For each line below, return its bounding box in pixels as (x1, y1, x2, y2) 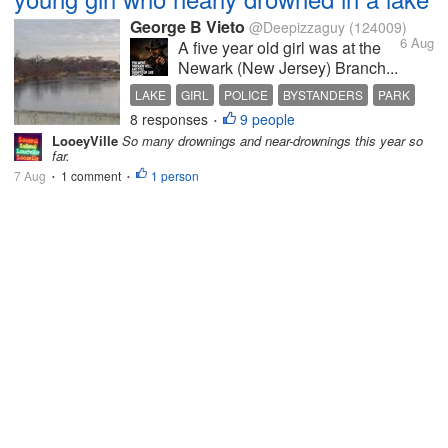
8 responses (130, 109, 212, 129)
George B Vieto (130, 15, 245, 38)
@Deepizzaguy (249, 17, 345, 37)
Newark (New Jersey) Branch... (178, 56, 398, 79)
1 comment (61, 167, 121, 184)
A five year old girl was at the (178, 36, 381, 59)
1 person (151, 167, 199, 184)
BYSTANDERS (283, 86, 363, 103)
